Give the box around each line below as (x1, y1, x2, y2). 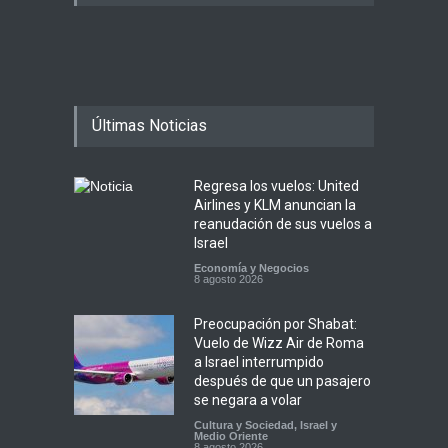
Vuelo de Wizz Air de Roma (194, 334, 364, 351)
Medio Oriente (194, 429, 268, 442)
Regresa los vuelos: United (194, 177, 359, 194)
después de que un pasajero (194, 372, 371, 389)
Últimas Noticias (92, 115, 207, 135)
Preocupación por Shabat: (194, 315, 357, 332)
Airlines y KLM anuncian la (194, 196, 356, 213)
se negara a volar (194, 391, 302, 408)
